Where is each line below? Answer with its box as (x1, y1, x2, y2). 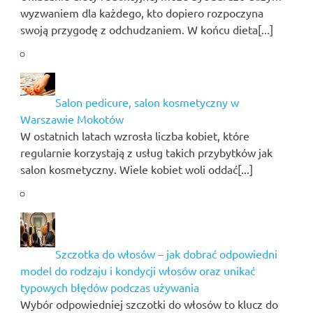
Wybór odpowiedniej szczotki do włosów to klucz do (20, 297, 278, 312)
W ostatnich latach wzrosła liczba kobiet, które (20, 129, 249, 143)
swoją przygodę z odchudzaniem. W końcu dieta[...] (20, 22, 273, 36)
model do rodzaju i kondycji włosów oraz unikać (20, 263, 255, 278)
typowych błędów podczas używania (20, 280, 199, 295)
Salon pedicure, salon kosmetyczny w (54, 95, 239, 110)
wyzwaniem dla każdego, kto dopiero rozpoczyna (20, 5, 263, 20)
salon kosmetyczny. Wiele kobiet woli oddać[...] (20, 162, 253, 177)
